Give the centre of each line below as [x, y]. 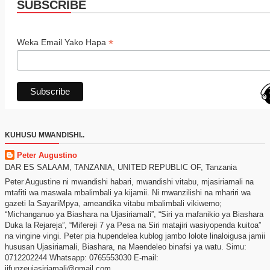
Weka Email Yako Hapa [63, 42]
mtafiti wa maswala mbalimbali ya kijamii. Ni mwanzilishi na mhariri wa [128, 193]
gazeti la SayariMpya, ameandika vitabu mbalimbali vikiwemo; [113, 204]
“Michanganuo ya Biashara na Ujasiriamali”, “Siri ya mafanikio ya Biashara [134, 215]
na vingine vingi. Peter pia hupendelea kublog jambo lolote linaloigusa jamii [135, 236]
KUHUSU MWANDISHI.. [45, 135]
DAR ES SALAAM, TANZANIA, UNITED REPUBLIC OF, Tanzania [121, 167]
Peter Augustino [47, 155]
